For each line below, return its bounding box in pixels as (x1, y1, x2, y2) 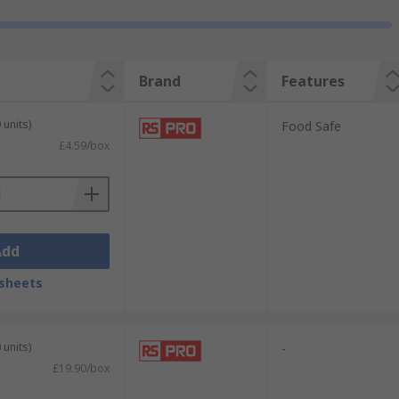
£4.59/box (58, 138, 110, 153)
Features (281, 71, 345, 91)
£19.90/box (52, 361, 110, 376)
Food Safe (281, 118, 341, 134)
